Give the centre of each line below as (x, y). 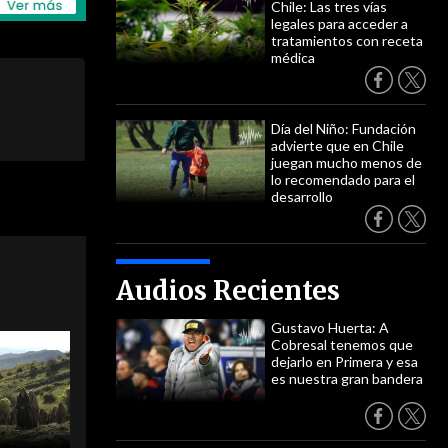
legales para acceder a (339, 23)
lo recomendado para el (343, 179)
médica (293, 57)
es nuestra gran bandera (347, 378)
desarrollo (302, 196)
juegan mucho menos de (346, 162)
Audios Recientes (228, 290)
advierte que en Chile (337, 145)
